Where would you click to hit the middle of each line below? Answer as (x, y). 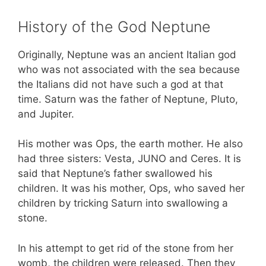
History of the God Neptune (114, 26)
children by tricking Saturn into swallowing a (123, 203)
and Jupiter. (46, 114)
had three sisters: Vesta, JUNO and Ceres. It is (129, 159)
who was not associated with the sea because (129, 69)
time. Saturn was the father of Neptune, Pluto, (128, 99)
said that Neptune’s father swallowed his (115, 174)
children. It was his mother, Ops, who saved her (131, 189)
